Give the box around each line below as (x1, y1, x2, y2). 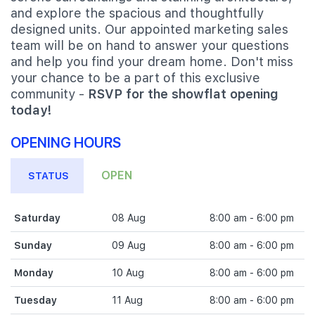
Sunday (14, 240, 52, 251)
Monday (14, 267, 53, 278)
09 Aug (112, 240, 146, 251)
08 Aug (112, 212, 146, 224)
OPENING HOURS (11, 133, 121, 151)
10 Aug (112, 267, 144, 278)
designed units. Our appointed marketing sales (11, 22, 288, 37)
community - (11, 86, 88, 101)
